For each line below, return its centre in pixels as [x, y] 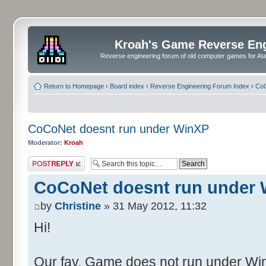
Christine [78, 206]
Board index [127, 86]
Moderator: [45, 142]
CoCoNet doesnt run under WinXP [118, 129]
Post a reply [45, 160]
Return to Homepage [74, 86]
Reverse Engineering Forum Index [200, 86]
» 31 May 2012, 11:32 [154, 206]
